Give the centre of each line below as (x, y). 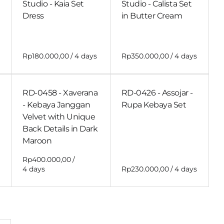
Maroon (37, 141)
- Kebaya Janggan (56, 105)
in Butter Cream (152, 16)
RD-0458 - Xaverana (60, 93)
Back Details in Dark (60, 129)
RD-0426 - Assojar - (157, 93)
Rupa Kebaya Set (154, 105)
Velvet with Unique (59, 117)
